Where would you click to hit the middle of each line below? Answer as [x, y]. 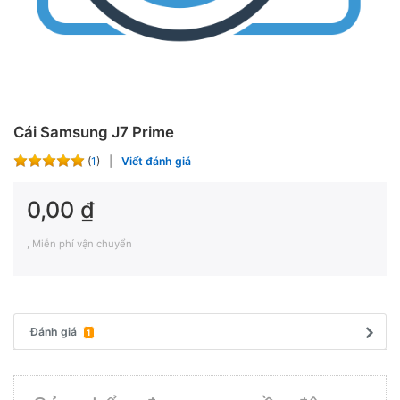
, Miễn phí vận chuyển [79, 244]
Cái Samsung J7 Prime [94, 132]
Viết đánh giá [156, 161]
